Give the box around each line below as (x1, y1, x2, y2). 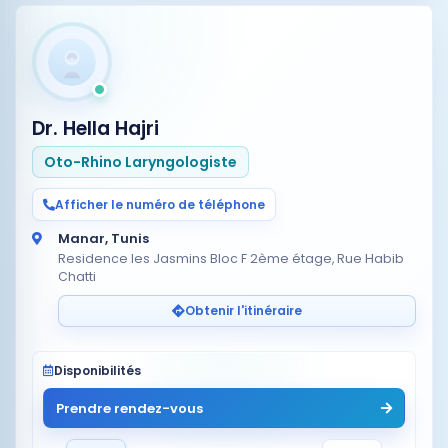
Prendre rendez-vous (56, 398, 203, 418)
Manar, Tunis (58, 229, 149, 248)
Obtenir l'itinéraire (185, 302, 302, 319)
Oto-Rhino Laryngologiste (44, 151, 237, 172)
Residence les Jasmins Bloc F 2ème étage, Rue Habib (58, 250, 404, 267)
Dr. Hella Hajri (32, 115, 159, 142)
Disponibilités (54, 362, 141, 379)
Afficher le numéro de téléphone (55, 195, 265, 213)
